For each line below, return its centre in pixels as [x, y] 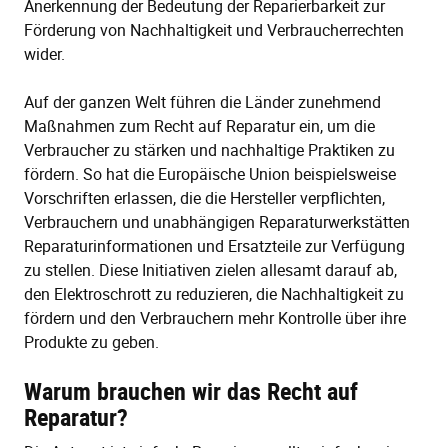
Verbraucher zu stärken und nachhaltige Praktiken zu [209, 150]
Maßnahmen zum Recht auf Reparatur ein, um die [199, 126]
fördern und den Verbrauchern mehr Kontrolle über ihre [215, 318]
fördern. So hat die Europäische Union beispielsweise [210, 174]
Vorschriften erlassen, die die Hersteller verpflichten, [204, 198]
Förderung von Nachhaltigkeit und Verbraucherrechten [214, 30]
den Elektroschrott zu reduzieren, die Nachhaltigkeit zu [214, 294]
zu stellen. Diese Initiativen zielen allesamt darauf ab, [210, 270]
